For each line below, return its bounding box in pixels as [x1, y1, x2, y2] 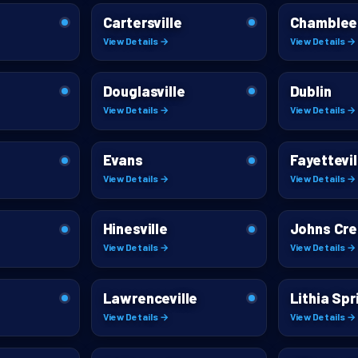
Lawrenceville [102, 288, 198, 307]
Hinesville [102, 220, 168, 238]
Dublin [289, 82, 332, 100]
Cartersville [102, 13, 182, 31]
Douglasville [102, 82, 185, 100]
